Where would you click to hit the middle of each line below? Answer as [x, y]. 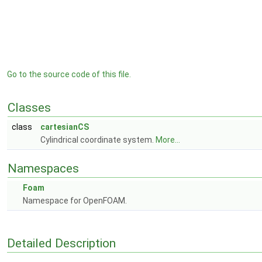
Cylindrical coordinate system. [98, 140]
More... [168, 140]
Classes [29, 108]
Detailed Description [61, 243]
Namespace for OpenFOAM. [75, 201]
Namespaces [43, 168]
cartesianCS [65, 127]
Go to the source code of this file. [69, 74]
